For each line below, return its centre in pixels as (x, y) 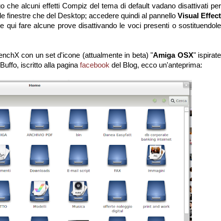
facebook (95, 65)
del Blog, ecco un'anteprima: (156, 65)
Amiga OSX (173, 55)
